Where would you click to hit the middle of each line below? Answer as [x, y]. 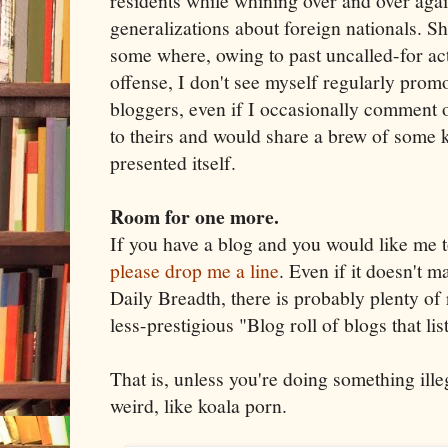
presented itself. [173, 162]
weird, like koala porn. [198, 405]
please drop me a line [194, 270]
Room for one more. [194, 216]
